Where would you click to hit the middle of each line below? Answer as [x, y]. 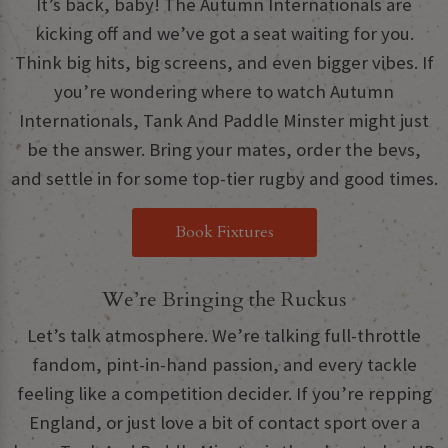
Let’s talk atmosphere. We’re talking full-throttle [224, 336]
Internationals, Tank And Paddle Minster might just [224, 121]
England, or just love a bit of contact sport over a [224, 423]
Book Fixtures [224, 232]
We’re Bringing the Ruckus [224, 300]
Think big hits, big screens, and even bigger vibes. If [224, 63]
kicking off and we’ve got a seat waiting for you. [224, 34]
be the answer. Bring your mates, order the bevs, [224, 150]
